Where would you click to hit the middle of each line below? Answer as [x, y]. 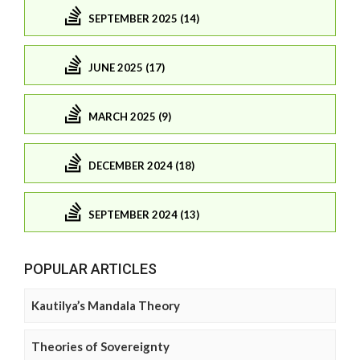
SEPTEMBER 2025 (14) [144, 19]
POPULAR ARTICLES [90, 268]
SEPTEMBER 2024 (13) [144, 215]
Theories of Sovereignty [100, 346]
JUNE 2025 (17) [127, 68]
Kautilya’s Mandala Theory [106, 305]
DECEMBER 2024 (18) [141, 166]
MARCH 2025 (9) [130, 117]
